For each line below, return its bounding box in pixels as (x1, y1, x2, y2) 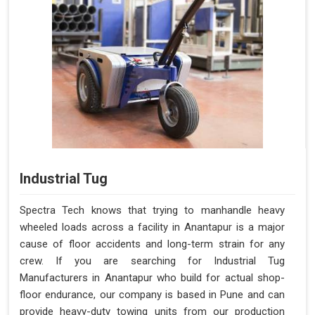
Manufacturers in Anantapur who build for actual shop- (20, 271, 285, 285)
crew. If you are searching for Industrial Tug (20, 255, 285, 268)
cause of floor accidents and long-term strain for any (20, 238, 285, 251)
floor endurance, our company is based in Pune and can (20, 288, 285, 302)
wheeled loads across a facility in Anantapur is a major (20, 221, 285, 234)
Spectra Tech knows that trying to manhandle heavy (20, 204, 285, 217)
